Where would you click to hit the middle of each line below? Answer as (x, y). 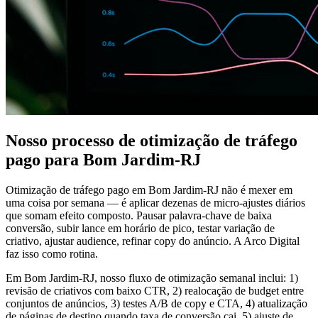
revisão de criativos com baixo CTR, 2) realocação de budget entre (155, 291)
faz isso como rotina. (52, 254)
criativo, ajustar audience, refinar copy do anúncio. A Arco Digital (153, 241)
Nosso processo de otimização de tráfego (152, 141)
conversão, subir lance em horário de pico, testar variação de (140, 229)
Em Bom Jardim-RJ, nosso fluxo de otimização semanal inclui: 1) (152, 278)
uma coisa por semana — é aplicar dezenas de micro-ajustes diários (155, 203)
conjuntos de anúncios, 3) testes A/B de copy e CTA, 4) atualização (157, 304)
